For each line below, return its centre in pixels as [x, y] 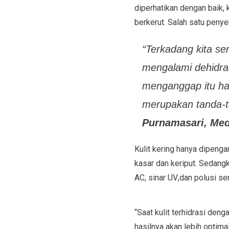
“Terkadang [169, 49]
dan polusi [198, 177]
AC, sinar [151, 177]
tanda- [211, 104]
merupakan [169, 104]
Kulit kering [155, 149]
